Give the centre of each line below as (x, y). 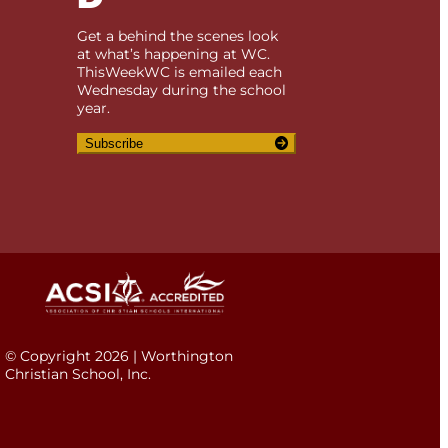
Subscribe (114, 143)
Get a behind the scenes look (178, 35)
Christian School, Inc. (78, 373)
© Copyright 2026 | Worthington (119, 355)
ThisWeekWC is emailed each (180, 71)
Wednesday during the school (182, 89)
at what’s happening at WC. (174, 53)
